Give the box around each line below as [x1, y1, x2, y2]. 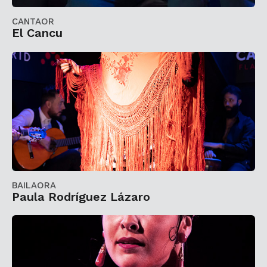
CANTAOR [12, 16, 54, 27]
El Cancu [12, 26, 63, 41]
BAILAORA [12, 179, 56, 191]
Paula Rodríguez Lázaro [12, 190, 150, 204]
